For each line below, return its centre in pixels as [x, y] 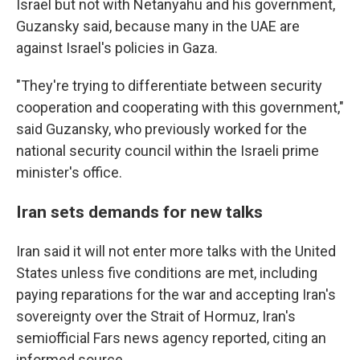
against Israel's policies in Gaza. [117, 48]
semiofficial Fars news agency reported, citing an [171, 338]
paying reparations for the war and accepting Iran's [176, 295]
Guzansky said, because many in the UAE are [158, 27]
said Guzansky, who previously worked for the [162, 129]
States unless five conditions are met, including [167, 273]
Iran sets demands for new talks [139, 212]
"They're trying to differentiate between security [169, 86]
